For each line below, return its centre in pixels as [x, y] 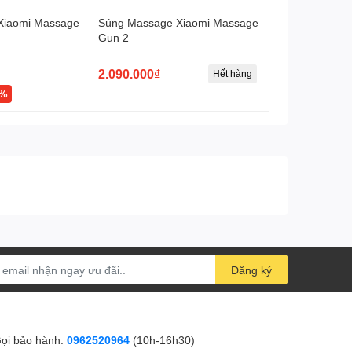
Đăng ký [251, 270]
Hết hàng [232, 74]
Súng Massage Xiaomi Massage [179, 23]
